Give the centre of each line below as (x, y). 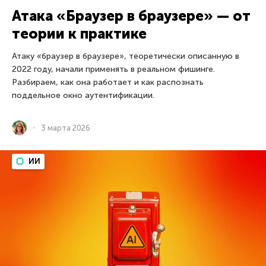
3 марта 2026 (66, 128)
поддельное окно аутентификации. (83, 95)
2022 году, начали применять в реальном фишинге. (113, 69)
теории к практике (79, 33)
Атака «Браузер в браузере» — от (131, 15)
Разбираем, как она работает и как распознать (108, 82)
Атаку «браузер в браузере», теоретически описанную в (126, 56)
